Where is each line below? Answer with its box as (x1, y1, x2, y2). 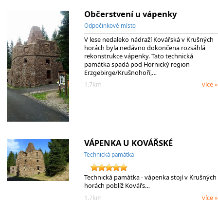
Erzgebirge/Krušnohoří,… (84, 68, 157, 77)
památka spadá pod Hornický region (84, 59, 190, 69)
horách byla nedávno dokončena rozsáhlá (84, 43, 205, 52)
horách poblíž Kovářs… (84, 181, 150, 190)
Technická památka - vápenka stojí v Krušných (84, 173, 217, 182)
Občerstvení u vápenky (84, 8, 177, 19)
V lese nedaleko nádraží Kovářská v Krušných (84, 35, 214, 44)
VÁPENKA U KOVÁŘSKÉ (84, 137, 173, 148)
